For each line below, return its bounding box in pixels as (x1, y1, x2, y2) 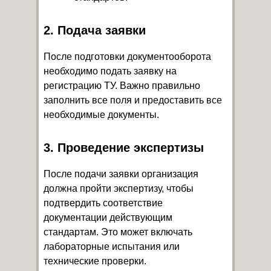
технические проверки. (44, 256, 146, 266)
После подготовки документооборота (44, 51, 211, 62)
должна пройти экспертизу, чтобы (44, 183, 194, 194)
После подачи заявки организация (44, 169, 198, 179)
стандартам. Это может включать (44, 227, 192, 237)
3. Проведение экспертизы (44, 141, 204, 154)
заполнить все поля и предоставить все (44, 95, 222, 105)
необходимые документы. (44, 109, 159, 120)
